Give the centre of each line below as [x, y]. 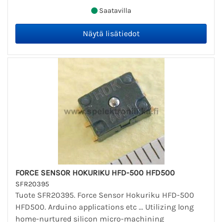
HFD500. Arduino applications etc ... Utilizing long [105, 207]
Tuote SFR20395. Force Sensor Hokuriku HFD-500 [105, 195]
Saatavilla [114, 10]
